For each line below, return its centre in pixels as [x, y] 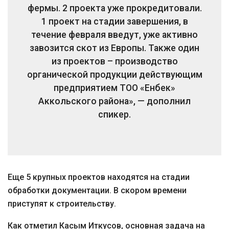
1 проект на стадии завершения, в [114, 21]
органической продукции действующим [114, 75]
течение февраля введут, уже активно [114, 35]
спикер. [114, 114]
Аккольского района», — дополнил [114, 101]
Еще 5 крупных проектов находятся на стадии [99, 177]
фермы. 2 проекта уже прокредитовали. [114, 8]
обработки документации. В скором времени [97, 190]
